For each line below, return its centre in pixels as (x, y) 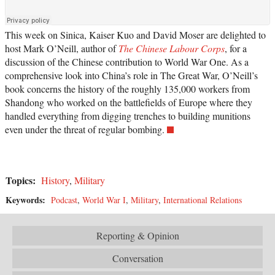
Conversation (137, 258)
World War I (104, 199)
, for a (236, 48)
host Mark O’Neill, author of (62, 48)
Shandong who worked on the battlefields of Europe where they (129, 102)
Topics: (22, 180)
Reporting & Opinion (137, 235)
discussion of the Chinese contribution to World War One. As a (127, 61)
